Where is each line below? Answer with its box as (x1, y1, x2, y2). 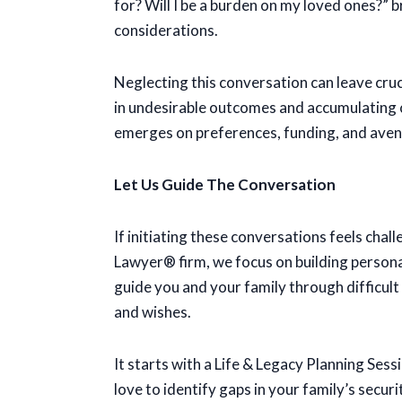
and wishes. (114, 302, 191, 321)
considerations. (114, 21, 218, 39)
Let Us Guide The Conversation (114, 175, 336, 194)
